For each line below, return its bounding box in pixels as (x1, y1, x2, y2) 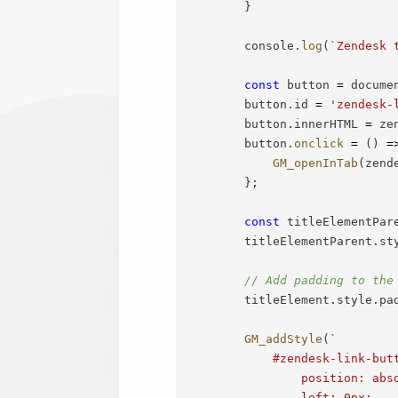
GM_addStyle (244, 331, 323, 346)
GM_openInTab (273, 155, 359, 170)
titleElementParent (187, 234, 373, 248)
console (187, 38, 295, 52)
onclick (294, 136, 345, 150)
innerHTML (294, 116, 366, 131)
